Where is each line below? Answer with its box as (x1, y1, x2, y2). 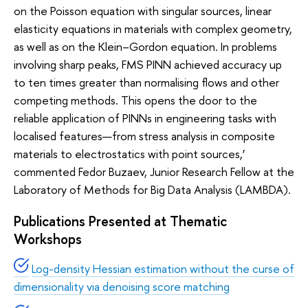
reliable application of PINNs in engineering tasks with (14, 109, 276, 126)
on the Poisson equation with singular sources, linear (14, 2, 272, 19)
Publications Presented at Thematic (14, 212, 227, 231)
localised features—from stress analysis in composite (14, 127, 275, 144)
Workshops (14, 230, 82, 249)
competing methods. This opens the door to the (14, 91, 257, 108)
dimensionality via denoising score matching (14, 278, 230, 294)
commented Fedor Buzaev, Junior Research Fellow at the (14, 163, 294, 179)
